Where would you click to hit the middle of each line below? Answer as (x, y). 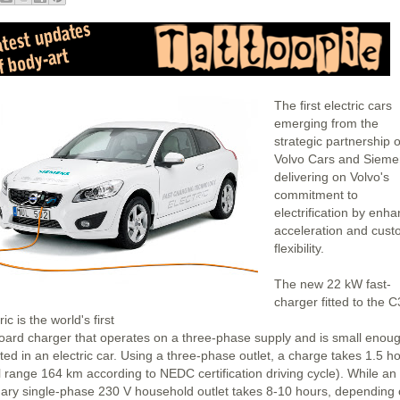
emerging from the (326, 123)
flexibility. (299, 248)
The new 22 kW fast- (333, 284)
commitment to (316, 195)
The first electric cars (333, 105)
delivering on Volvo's (332, 177)
